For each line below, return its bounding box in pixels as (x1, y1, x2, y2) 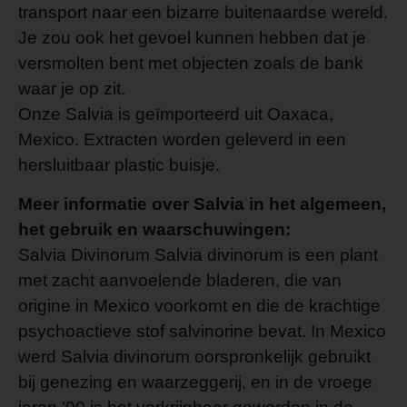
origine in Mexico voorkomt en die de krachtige (18, 295, 381, 315)
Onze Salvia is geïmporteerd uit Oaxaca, (18, 104, 333, 124)
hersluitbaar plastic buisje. (18, 155, 220, 175)
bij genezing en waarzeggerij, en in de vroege (18, 372, 372, 392)
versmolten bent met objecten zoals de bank (18, 54, 363, 74)
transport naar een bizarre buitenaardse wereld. (18, 3, 388, 23)
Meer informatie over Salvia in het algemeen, (18, 194, 386, 213)
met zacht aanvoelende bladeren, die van (18, 270, 342, 290)
